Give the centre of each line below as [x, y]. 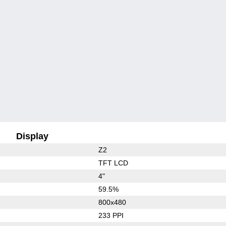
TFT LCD [113, 163]
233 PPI [111, 215]
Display [33, 136]
